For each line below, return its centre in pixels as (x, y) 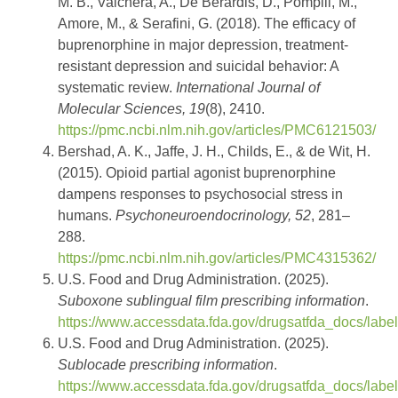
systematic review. (117, 88)
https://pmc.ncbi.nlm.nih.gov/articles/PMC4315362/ (217, 259)
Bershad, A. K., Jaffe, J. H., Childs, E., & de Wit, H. (214, 152)
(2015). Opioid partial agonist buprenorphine (197, 173)
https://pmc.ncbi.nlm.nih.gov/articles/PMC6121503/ (217, 131)
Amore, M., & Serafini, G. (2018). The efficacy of (207, 24)
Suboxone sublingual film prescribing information (211, 301)
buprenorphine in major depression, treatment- (203, 45)
